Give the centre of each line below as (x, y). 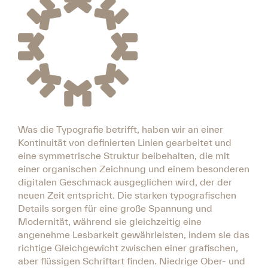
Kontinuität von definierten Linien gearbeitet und (125, 142)
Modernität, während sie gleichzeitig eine (110, 221)
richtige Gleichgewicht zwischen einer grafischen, (128, 247)
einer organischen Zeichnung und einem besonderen (134, 168)
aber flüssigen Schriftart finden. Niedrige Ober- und (132, 261)
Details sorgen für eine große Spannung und (115, 208)
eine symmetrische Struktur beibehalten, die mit (124, 155)
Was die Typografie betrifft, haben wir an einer (121, 129)
